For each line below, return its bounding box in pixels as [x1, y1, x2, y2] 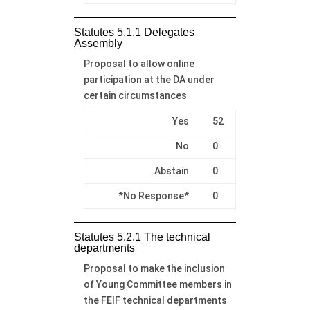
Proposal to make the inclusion [83, 262, 225, 274]
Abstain [154, 165, 189, 176]
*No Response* [118, 190, 189, 201]
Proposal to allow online [83, 57, 194, 69]
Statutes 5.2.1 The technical [73, 230, 210, 243]
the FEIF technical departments [83, 294, 227, 306]
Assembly [73, 37, 122, 49]
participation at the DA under [83, 73, 215, 85]
